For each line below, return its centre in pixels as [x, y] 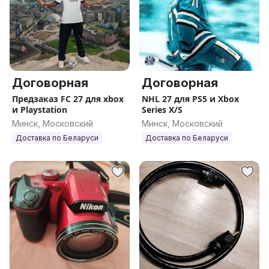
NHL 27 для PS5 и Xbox [190, 99]
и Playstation [40, 110]
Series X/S [162, 110]
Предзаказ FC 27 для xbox [68, 99]
